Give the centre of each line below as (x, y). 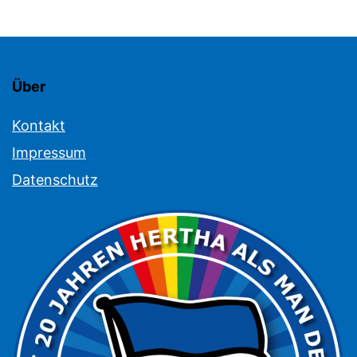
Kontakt (39, 125)
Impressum (49, 152)
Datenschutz (55, 179)
